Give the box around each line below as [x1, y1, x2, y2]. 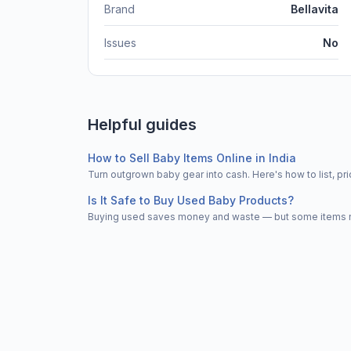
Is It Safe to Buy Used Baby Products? [88, 194, 294, 208]
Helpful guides [88, 115, 197, 135]
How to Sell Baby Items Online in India [88, 151, 296, 165]
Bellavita [291, 2, 338, 16]
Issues [104, 36, 136, 50]
